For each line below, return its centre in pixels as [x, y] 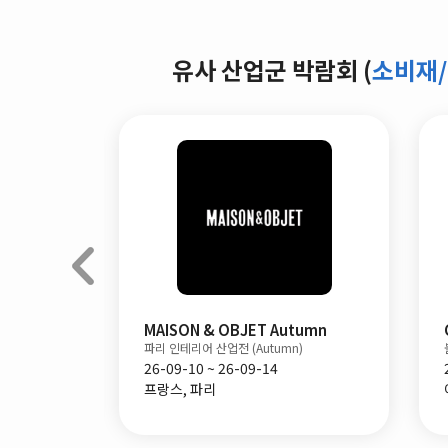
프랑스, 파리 [180, 389]
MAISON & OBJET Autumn [235, 329]
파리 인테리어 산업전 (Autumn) [223, 347]
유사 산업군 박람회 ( [272, 69]
